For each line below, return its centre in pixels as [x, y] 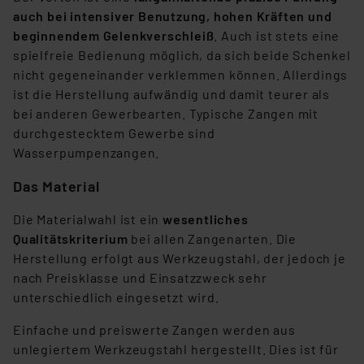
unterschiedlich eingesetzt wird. [116, 297]
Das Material [56, 186]
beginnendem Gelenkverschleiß [114, 36]
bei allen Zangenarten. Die [212, 239]
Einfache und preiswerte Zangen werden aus [154, 330]
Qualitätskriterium [71, 239]
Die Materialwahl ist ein [87, 219]
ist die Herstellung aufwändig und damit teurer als [171, 94]
